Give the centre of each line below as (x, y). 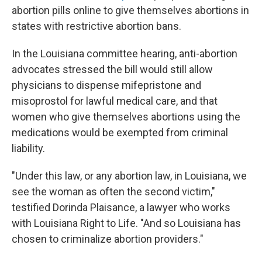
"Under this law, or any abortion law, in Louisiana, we (129, 176)
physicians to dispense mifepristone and (106, 85)
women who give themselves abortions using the (126, 117)
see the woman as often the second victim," (113, 192)
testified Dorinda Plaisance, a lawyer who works (121, 207)
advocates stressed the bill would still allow (112, 69)
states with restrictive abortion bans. (96, 26)
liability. (28, 148)
